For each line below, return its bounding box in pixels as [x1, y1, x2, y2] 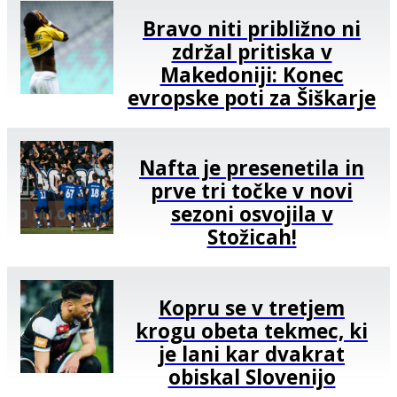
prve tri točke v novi [151, 177, 353, 206]
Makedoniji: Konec [160, 60, 344, 89]
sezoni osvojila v [170, 200, 333, 229]
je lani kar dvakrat [159, 339, 345, 368]
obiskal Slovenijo [167, 362, 336, 391]
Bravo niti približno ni [143, 14, 361, 43]
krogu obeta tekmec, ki [136, 316, 368, 345]
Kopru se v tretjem [159, 293, 345, 322]
